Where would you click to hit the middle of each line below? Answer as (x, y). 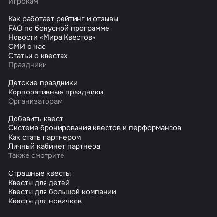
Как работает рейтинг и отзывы (63, 19)
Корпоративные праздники (56, 92)
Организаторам (36, 101)
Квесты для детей (39, 182)
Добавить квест (36, 119)
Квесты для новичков (45, 201)
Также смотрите (37, 156)
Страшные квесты (40, 173)
